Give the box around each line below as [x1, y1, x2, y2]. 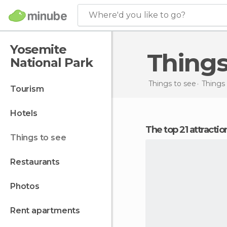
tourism [15, 84, 44, 94]
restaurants [15, 157, 60, 167]
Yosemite [10, 42, 66, 57]
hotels [16, 108, 37, 118]
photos [15, 181, 40, 191]
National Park [10, 55, 93, 70]
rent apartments [15, 206, 81, 215]
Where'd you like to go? [89, 10, 185, 20]
